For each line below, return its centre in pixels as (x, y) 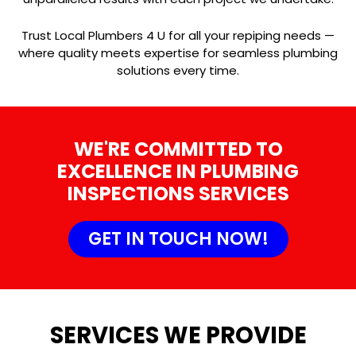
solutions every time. (178, 71)
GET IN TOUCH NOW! (178, 239)
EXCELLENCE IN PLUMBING (178, 172)
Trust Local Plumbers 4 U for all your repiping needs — (178, 36)
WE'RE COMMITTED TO (178, 149)
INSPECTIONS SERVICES (178, 194)
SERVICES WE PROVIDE (178, 336)
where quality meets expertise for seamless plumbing (178, 53)
